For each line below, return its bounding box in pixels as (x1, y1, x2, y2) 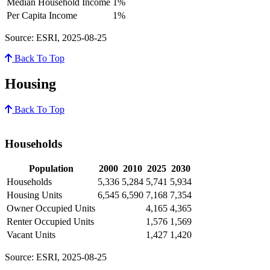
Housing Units (7, 190, 62, 201)
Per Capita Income (7, 10, 77, 20)
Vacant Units (7, 230, 55, 240)
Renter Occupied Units (7, 216, 94, 227)
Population (28, 163, 74, 174)
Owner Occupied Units (7, 203, 95, 214)
